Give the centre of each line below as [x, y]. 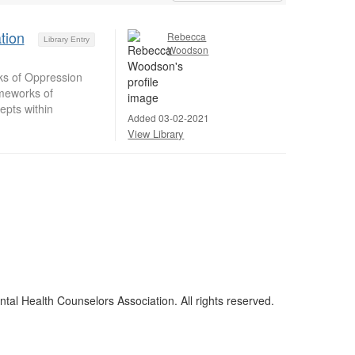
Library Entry [67, 39]
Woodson [188, 49]
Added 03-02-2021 [169, 117]
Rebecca [187, 36]
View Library [156, 133]
